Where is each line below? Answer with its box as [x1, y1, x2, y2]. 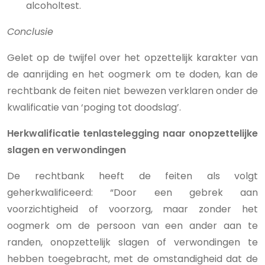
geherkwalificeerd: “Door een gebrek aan [7, 186, 258, 199]
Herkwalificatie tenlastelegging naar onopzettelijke [7, 127, 258, 140]
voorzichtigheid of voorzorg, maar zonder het [7, 202, 258, 216]
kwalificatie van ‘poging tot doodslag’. [7, 101, 181, 114]
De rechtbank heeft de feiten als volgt [7, 169, 258, 183]
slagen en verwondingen [7, 143, 133, 157]
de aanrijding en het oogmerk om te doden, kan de [7, 67, 258, 81]
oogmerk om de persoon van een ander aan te [7, 219, 258, 232]
